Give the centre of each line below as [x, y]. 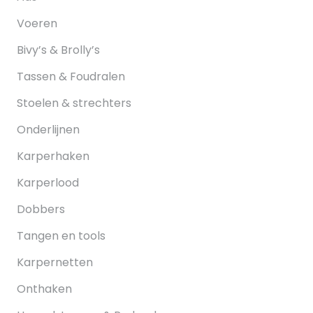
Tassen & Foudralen [71, 77]
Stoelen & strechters [74, 103]
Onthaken [44, 289]
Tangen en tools [61, 236]
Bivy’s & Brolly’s [58, 50]
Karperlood [48, 183]
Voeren [37, 24]
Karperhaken [53, 156]
